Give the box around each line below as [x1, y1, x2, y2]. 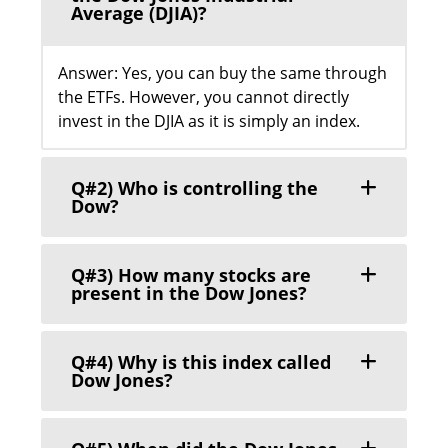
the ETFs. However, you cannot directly [58, 86, 349, 109]
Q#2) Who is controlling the [71, 176, 318, 201]
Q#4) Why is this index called [71, 350, 331, 375]
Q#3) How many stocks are [71, 263, 311, 288]
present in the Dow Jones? [71, 281, 307, 306]
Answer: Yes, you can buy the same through [58, 62, 387, 85]
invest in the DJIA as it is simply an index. [58, 110, 360, 133]
